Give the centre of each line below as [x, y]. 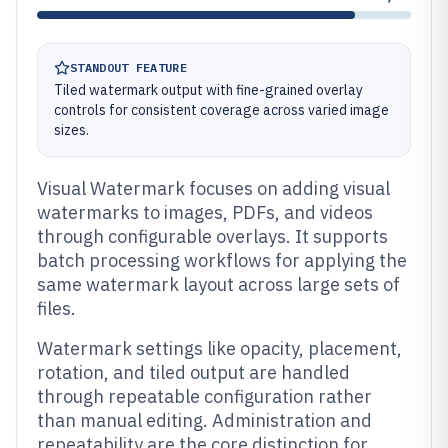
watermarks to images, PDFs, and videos [205, 212]
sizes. [71, 130]
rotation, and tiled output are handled [193, 372]
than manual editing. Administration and [204, 420]
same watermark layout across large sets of [218, 284]
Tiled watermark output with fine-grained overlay [208, 90]
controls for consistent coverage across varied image [221, 110]
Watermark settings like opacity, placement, [219, 348]
